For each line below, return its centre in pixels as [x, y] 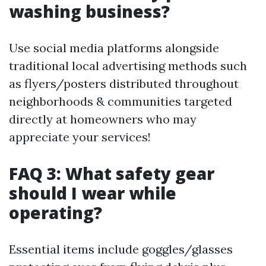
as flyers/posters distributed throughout [124, 83]
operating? [56, 213]
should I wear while [93, 193]
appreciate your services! [80, 137]
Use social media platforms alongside [114, 48]
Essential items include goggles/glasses [121, 249]
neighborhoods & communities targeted [121, 101]
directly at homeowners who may [103, 119]
